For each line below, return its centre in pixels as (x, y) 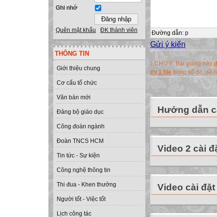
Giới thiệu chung (78, 69)
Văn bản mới (74, 98)
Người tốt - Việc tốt (81, 199)
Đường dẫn (167, 33)
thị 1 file (161, 72)
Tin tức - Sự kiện (78, 156)
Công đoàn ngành (81, 127)
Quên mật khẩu (76, 30)
